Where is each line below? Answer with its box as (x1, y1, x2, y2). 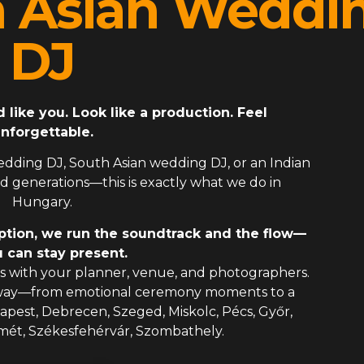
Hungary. (12, 194, 72, 210)
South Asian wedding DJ (69, 155, 227, 171)
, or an (227, 155, 270, 171)
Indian (270, 155, 310, 171)
